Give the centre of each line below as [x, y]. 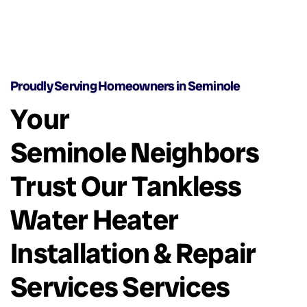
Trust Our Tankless [126, 186]
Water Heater [94, 220]
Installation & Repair [133, 254]
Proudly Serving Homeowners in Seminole [125, 86]
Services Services [120, 287]
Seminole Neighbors [135, 153]
